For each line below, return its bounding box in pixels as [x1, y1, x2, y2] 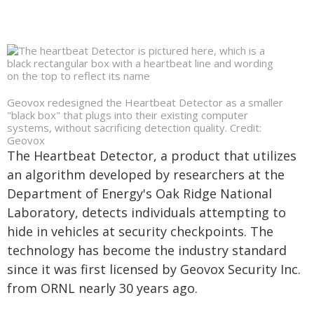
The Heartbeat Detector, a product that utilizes [7, 147, 296, 164]
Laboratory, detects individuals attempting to [7, 204, 286, 221]
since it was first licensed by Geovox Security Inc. [7, 261, 301, 278]
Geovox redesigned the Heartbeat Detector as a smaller [7, 95, 283, 109]
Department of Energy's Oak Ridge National [7, 185, 272, 202]
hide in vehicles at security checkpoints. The [7, 223, 273, 240]
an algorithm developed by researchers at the [7, 166, 285, 183]
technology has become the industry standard [7, 242, 287, 259]
